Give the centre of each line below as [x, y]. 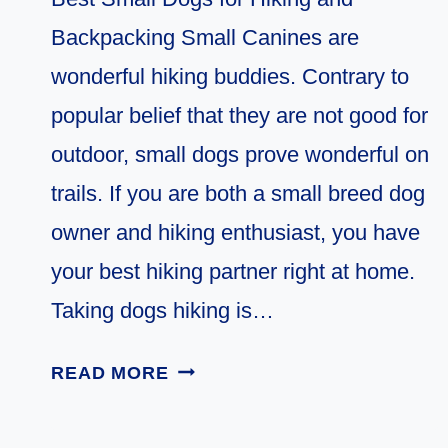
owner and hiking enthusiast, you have [235, 232]
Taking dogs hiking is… [162, 310]
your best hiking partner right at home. [233, 271]
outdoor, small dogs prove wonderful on [240, 154]
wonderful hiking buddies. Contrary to [230, 76]
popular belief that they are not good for [239, 115]
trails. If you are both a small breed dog [238, 193]
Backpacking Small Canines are [205, 37]
